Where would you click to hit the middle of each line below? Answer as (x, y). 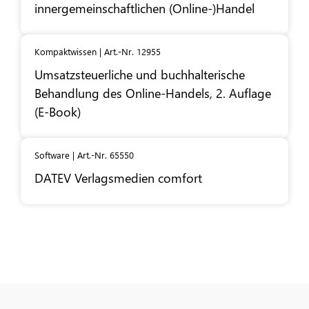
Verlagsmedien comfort (137, 178)
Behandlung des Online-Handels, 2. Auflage (153, 93)
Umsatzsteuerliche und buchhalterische (140, 74)
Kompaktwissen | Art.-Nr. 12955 (98, 52)
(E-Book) (58, 112)
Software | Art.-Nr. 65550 (84, 155)
